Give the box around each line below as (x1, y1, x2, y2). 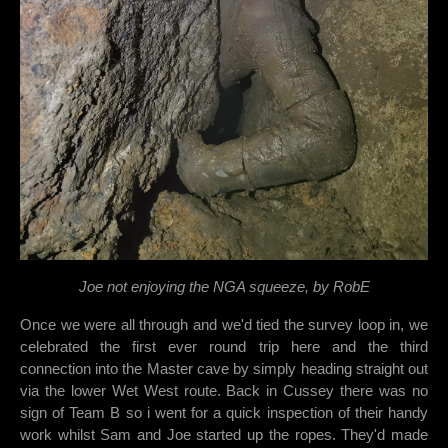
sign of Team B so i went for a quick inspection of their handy (20, 404, 428, 422)
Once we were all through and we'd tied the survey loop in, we (20, 316, 428, 334)
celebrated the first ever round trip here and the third (20, 338, 428, 356)
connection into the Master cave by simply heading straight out (20, 360, 428, 378)
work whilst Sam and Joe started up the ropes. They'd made (20, 426, 428, 444)
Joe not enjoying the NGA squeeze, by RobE (78, 278, 370, 296)
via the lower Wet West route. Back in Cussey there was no (20, 382, 428, 400)
